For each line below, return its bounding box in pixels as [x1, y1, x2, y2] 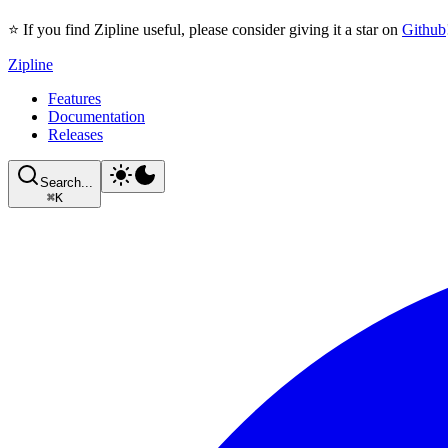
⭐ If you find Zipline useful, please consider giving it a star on [8, 21, 402, 38]
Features [48, 90, 101, 107]
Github [402, 21, 446, 38]
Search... [40, 175, 93, 190]
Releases [48, 126, 103, 143]
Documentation [48, 108, 145, 125]
